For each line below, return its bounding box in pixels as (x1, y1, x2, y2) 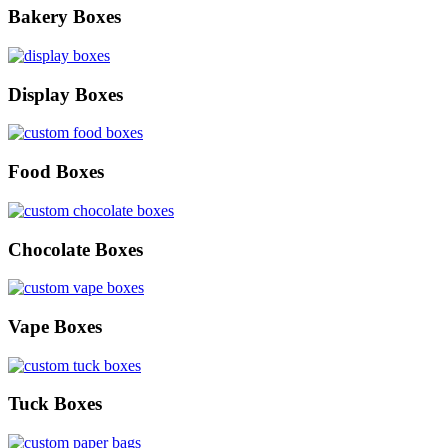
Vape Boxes (8, 316, 102, 337)
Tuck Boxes (8, 393, 102, 415)
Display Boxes (8, 83, 123, 105)
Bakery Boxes (8, 6, 121, 28)
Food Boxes (8, 161, 104, 183)
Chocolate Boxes (8, 238, 143, 260)
